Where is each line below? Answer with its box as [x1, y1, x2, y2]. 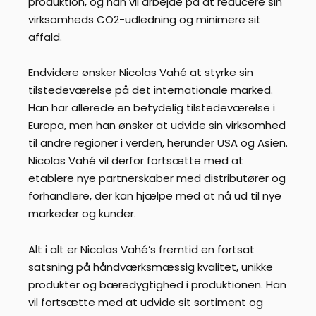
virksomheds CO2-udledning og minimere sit [28, 11, 261, 27]
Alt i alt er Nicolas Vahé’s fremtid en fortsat [28, 241, 255, 257]
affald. [28, 29, 62, 44]
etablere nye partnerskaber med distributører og [28, 171, 286, 186]
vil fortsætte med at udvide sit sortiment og [28, 294, 263, 310]
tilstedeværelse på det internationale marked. [28, 83, 273, 98]
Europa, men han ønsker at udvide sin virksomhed [28, 118, 286, 133]
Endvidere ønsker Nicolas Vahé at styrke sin [28, 65, 253, 80]
